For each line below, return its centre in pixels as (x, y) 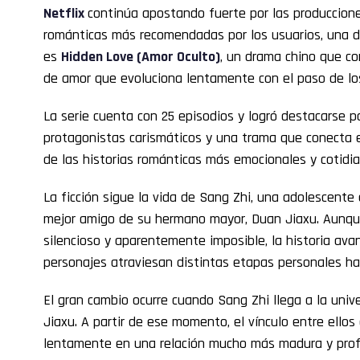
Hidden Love (97, 57)
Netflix (65, 14)
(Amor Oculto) (177, 57)
